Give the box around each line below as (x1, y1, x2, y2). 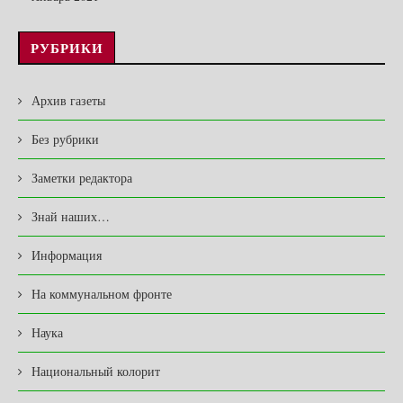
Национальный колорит (31, 363, 160, 381)
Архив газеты (31, 92, 105, 110)
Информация (31, 246, 102, 264)
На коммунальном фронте (31, 285, 172, 303)
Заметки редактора (31, 169, 132, 187)
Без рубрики (31, 130, 99, 148)
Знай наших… (31, 208, 110, 226)
